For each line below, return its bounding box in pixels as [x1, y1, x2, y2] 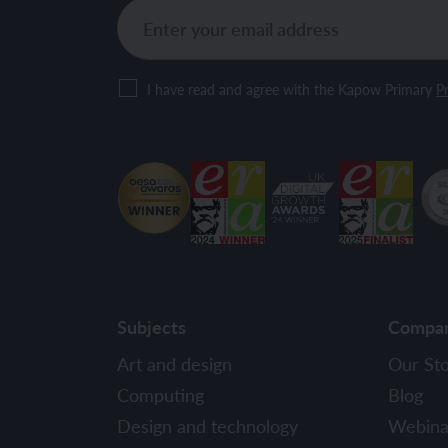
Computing [117, 381, 204, 407]
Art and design [117, 350, 232, 376]
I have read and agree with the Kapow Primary [147, 79, 436, 99]
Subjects [117, 313, 186, 339]
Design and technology [117, 412, 298, 438]
